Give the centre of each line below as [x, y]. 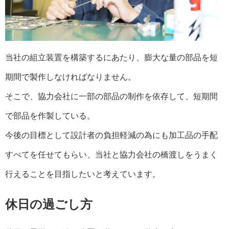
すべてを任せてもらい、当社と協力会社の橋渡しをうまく [111, 154]
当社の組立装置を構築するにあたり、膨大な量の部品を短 [111, 57]
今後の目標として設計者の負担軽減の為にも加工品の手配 [111, 135]
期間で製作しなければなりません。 [71, 77]
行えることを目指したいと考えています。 [83, 174]
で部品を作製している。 [50, 116]
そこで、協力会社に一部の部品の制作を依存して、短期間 [111, 96]
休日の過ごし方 [49, 204]
